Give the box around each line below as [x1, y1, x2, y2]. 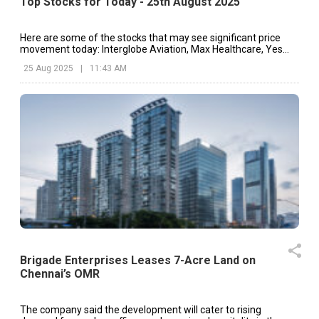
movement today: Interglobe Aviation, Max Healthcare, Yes [20, 43, 283, 55]
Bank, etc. [20, 54, 63, 66]
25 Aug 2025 [23, 63, 73, 73]
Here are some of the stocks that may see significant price [20, 31, 281, 43]
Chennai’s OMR [20, 267, 100, 281]
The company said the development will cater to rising [20, 304, 261, 316]
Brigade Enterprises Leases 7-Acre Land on [20, 253, 256, 268]
